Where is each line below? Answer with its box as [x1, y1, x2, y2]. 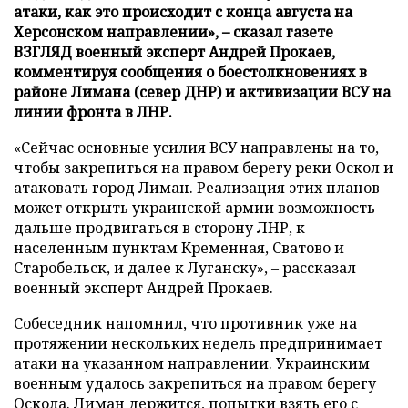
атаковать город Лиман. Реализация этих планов [14, 177, 380, 198]
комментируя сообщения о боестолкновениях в [14, 61, 367, 82]
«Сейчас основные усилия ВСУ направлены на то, [14, 137, 379, 158]
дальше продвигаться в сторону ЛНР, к [14, 217, 305, 238]
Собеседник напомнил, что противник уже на [14, 312, 357, 333]
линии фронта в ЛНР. [14, 101, 172, 122]
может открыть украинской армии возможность [14, 197, 375, 218]
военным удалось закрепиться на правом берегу [14, 372, 376, 393]
